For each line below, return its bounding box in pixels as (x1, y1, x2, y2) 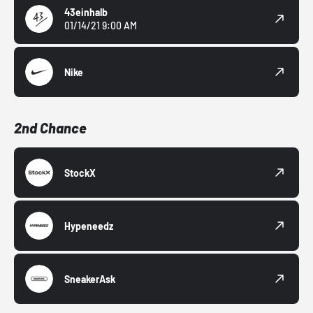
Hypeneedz (64, 219, 113, 232)
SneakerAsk (64, 272, 115, 285)
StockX (64, 166, 96, 179)
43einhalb (64, 6, 108, 19)
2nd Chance (14, 119, 87, 137)
